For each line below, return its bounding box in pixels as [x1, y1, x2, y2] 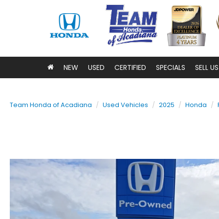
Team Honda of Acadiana [10, 100, 92, 109]
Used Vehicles [103, 100, 148, 109]
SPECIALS [156, 63, 185, 72]
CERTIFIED [114, 63, 146, 72]
